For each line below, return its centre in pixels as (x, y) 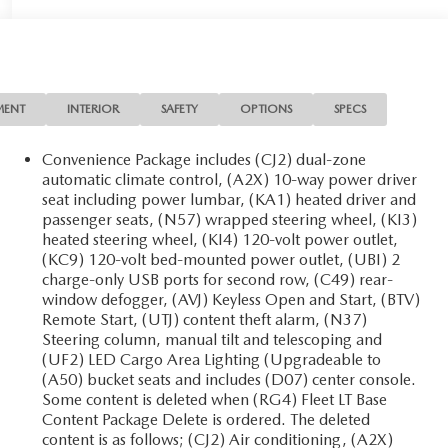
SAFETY (180, 108)
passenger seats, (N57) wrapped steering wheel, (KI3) (230, 219)
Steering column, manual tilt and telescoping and (212, 339)
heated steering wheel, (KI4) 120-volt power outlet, (220, 239)
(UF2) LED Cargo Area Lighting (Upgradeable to (212, 359)
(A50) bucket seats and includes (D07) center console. (229, 379)
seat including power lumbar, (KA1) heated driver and (229, 199)
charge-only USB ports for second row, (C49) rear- (218, 279)
